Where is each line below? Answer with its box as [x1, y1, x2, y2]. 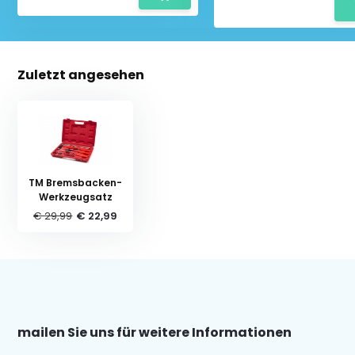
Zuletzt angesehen [17, 65, 145, 84]
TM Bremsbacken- [29, 175, 123, 189]
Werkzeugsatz [38, 189, 113, 204]
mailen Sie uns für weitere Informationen [17, 323, 292, 342]
